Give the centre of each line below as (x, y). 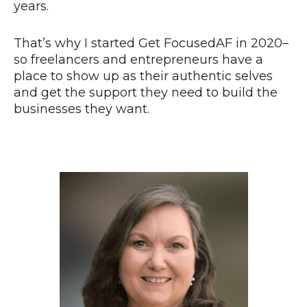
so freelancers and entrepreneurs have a (138, 60)
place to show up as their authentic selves (143, 76)
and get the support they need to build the (146, 93)
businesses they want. (82, 109)
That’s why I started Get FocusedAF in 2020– (151, 44)
